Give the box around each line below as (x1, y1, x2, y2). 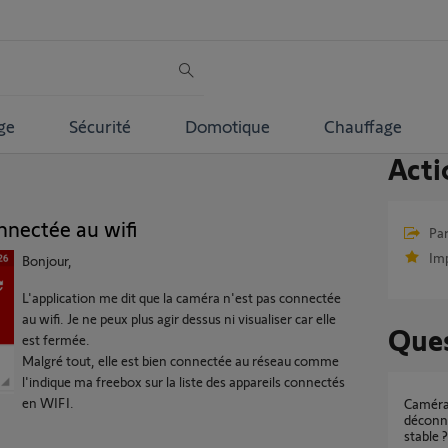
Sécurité (68, 114, 131, 137)
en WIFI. (22, 394, 74, 411)
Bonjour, (22, 252, 72, 269)
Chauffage (323, 114, 402, 137)
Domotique (184, 114, 270, 137)
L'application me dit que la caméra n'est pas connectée (22, 289, 341, 306)
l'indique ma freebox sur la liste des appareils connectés (22, 373, 345, 390)
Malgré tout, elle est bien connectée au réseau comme (22, 352, 339, 369)
